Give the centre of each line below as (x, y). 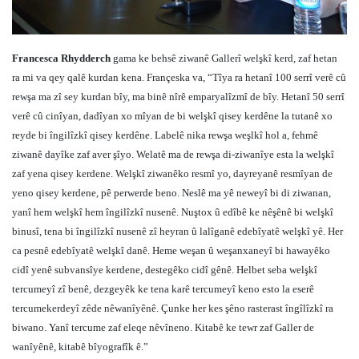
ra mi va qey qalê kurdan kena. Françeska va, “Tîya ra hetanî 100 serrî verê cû (179, 78)
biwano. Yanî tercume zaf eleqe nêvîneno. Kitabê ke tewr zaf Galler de (163, 328)
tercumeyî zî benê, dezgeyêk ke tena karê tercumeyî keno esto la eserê (163, 289)
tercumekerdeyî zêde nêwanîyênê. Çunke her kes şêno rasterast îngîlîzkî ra (173, 309)
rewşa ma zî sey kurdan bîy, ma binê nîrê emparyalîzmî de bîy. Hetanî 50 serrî (178, 97)
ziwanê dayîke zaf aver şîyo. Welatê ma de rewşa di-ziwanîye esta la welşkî (173, 155)
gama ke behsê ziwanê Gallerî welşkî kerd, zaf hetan (224, 58)
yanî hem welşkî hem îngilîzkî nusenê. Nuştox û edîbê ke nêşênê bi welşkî (173, 212)
